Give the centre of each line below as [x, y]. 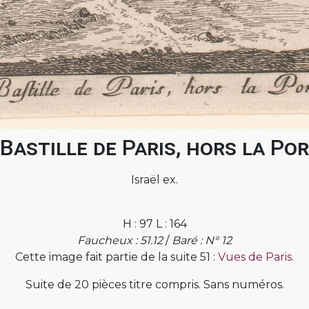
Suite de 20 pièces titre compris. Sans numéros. [154, 284]
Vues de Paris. [256, 257]
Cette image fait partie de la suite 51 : [117, 257]
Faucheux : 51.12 [120, 240]
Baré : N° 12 [202, 240]
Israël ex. [154, 179]
